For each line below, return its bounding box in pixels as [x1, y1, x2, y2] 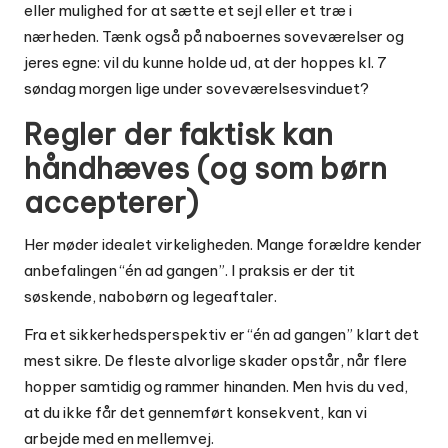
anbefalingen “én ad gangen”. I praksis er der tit [24, 260, 355, 280]
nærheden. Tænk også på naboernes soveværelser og [24, 26, 404, 46]
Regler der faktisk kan [24, 115, 333, 153]
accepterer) [24, 183, 198, 221]
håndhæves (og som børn [24, 149, 387, 187]
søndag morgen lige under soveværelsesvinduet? [24, 78, 369, 98]
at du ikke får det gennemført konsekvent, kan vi [24, 402, 367, 422]
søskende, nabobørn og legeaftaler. [24, 286, 277, 306]
